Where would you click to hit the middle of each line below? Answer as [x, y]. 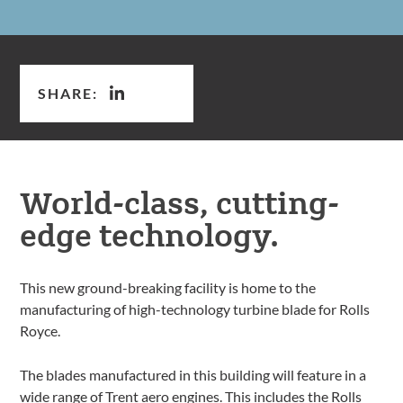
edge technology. [150, 233]
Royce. [40, 331]
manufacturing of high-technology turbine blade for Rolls [195, 309]
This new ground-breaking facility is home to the [168, 287]
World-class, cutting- [180, 201]
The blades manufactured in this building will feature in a [193, 375]
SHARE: [68, 93]
